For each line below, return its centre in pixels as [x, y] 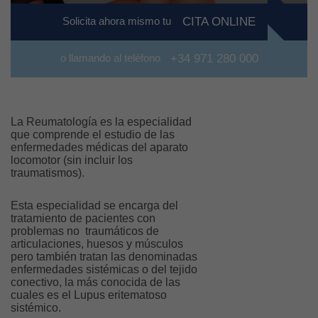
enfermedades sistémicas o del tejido [104, 270]
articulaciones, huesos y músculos [97, 244]
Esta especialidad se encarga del [94, 206]
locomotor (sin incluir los [72, 160]
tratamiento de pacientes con [83, 219]
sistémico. [36, 308]
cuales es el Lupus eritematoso [89, 295]
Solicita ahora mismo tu [118, 21]
